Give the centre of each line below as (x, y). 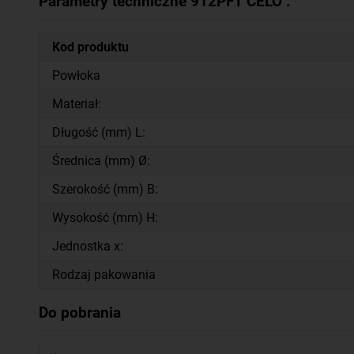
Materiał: (77, 104)
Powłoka (76, 75)
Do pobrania (80, 313)
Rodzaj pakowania (104, 275)
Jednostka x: (88, 246)
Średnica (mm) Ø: (101, 161)
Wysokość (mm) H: (105, 218)
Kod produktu (90, 47)
